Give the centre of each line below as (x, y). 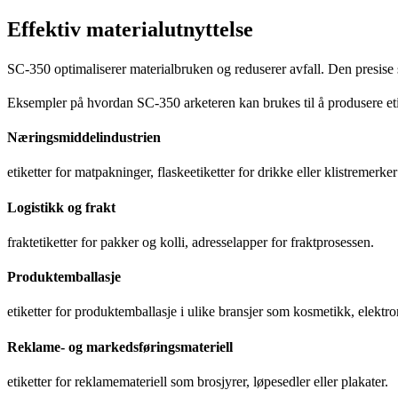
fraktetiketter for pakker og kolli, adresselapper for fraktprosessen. (191, 242)
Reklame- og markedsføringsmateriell (120, 346)
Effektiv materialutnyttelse (130, 29)
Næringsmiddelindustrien (84, 138)
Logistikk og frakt (61, 207)
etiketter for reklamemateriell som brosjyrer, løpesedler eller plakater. (198, 381)
